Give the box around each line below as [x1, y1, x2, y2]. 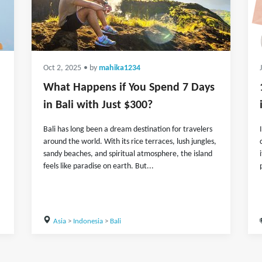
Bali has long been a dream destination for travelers [43, 125, 212, 134]
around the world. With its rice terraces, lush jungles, [43, 137, 216, 146]
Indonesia [73, 218, 103, 225]
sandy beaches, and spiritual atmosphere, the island [43, 150, 212, 158]
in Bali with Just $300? [43, 99, 153, 111]
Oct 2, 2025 [43, 64, 81, 72]
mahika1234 [99, 64, 140, 72]
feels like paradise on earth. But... [43, 162, 154, 171]
